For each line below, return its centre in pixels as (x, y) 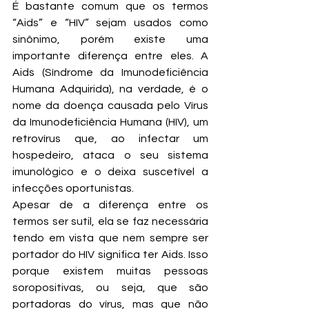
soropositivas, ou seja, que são (110, 288)
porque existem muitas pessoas (110, 271)
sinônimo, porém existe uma (110, 40)
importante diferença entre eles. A (110, 56)
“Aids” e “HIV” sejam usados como (110, 23)
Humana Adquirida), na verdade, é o (110, 89)
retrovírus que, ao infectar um (110, 139)
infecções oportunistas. (74, 189)
